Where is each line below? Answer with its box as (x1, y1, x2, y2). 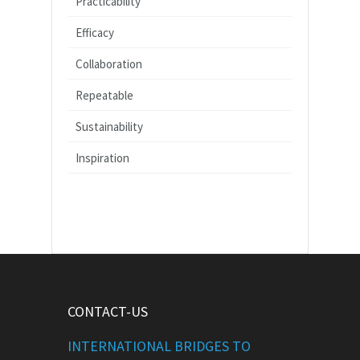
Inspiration (76, 150, 129, 166)
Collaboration (76, 56, 142, 72)
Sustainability (76, 119, 143, 135)
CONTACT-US (67, 302, 148, 321)
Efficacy (76, 25, 114, 41)
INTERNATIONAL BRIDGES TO (67, 337, 251, 356)
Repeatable (76, 88, 133, 104)
